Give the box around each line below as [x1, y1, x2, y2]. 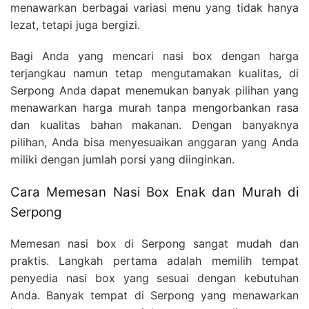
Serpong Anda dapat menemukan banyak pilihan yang [10, 83, 299, 97]
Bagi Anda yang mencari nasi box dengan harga [10, 48, 299, 63]
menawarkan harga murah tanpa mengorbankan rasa [10, 100, 299, 114]
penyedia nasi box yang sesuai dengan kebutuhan [10, 270, 299, 285]
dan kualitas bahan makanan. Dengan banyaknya [10, 117, 299, 132]
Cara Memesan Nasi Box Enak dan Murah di [10, 183, 299, 200]
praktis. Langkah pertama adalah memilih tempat [10, 253, 299, 268]
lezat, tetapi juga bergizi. [10, 17, 140, 32]
